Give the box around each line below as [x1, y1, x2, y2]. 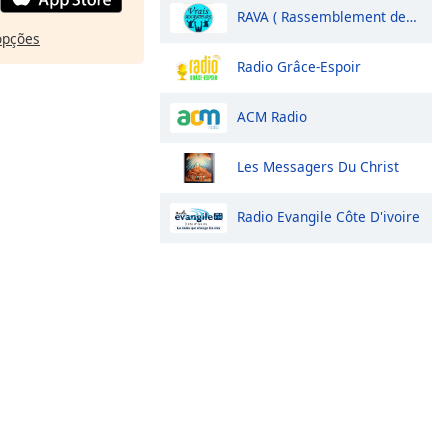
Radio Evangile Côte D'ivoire [237, 206, 420, 226]
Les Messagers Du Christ [237, 156, 399, 176]
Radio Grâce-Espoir [237, 56, 361, 76]
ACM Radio [237, 106, 307, 126]
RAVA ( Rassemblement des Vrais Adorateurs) [237, 6, 406, 26]
